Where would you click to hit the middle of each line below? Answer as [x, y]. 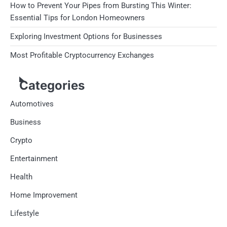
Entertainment [34, 158]
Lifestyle [25, 213]
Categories [52, 85]
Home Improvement [44, 195]
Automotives [32, 104]
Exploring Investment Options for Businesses [86, 36]
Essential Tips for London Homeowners [78, 17]
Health [21, 177]
